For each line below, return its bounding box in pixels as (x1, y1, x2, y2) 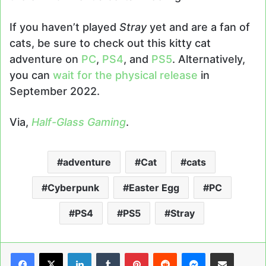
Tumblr (119, 247, 146, 258)
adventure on (9, 53, 81, 66)
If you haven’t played (9, 21, 119, 34)
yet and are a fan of (150, 21, 250, 34)
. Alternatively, (172, 53, 245, 66)
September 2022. (9, 85, 100, 98)
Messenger (205, 247, 248, 258)
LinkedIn (91, 247, 124, 258)
